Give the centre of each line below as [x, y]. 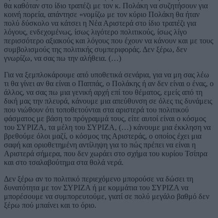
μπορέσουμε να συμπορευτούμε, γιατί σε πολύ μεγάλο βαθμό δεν [107, 197]
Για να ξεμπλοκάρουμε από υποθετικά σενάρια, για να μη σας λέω [107, 75]
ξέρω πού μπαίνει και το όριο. [50, 205]
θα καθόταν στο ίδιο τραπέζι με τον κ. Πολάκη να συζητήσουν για [106, 6]
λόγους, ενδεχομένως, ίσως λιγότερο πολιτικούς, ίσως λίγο [95, 32]
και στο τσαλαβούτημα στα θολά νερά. [64, 163]
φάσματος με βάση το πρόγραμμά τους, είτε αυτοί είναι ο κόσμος [105, 119]
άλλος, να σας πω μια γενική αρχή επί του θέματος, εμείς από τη [103, 92]
